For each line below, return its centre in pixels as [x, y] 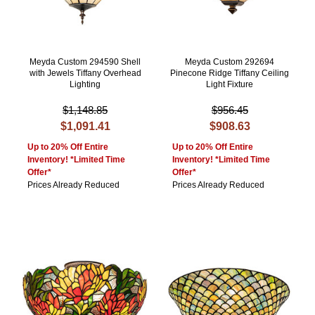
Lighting [85, 85]
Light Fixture [230, 85]
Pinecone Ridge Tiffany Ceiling [230, 73]
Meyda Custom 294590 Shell [85, 62]
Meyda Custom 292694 [230, 62]
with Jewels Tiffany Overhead [85, 73]
